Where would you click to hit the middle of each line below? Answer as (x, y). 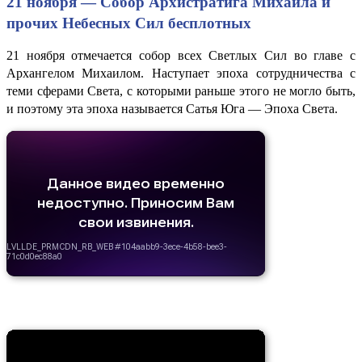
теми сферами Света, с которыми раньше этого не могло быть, (181, 90)
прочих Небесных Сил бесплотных (129, 23)
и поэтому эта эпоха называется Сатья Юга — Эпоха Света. (172, 108)
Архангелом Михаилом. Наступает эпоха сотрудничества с (181, 73)
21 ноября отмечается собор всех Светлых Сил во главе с (181, 55)
